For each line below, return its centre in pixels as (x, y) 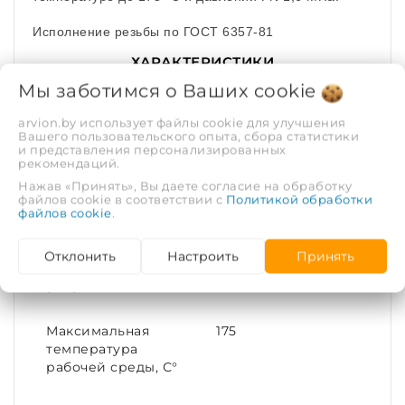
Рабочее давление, (114, 159)
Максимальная (98, 331)
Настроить (203, 256)
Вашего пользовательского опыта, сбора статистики (188, 136)
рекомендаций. (69, 163)
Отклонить (80, 256)
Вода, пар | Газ (267, 114)
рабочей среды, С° (112, 367)
